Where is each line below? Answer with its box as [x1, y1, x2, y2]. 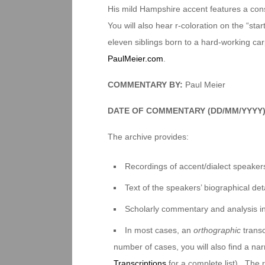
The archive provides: [108, 132, 189, 141]
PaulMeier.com [108, 54, 163, 63]
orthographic [193, 225, 241, 235]
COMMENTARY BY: [108, 80, 185, 89]
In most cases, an [125, 225, 194, 235]
